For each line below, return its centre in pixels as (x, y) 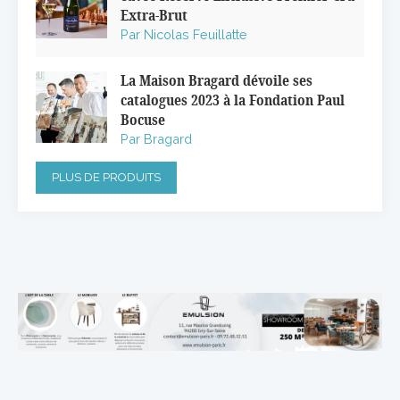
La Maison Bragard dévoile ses (217, 82)
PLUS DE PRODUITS (106, 178)
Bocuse (143, 121)
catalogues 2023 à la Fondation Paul (233, 101)
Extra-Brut (154, 17)
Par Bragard (156, 139)
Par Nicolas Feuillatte (184, 35)
